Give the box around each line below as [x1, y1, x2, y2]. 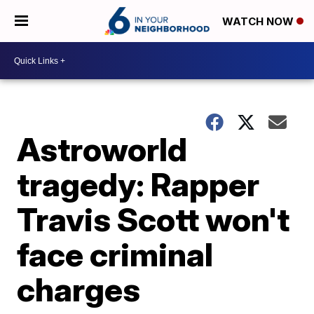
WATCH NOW [222, 15, 296, 29]
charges [17, 270, 141, 309]
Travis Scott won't [17, 200, 290, 239]
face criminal [17, 235, 214, 274]
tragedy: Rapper [17, 165, 260, 204]
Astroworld [17, 130, 188, 169]
